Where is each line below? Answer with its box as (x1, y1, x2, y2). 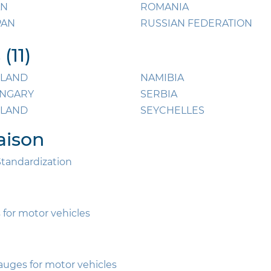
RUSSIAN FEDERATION (140, 18, 252, 30)
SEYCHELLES (140, 105, 204, 117)
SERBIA (140, 88, 177, 100)
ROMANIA (140, 1, 189, 13)
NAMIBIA (140, 72, 184, 84)
